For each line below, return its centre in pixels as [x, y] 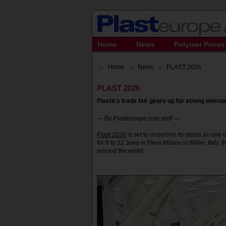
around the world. [121, 151]
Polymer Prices [200, 44]
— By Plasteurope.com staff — [139, 119]
